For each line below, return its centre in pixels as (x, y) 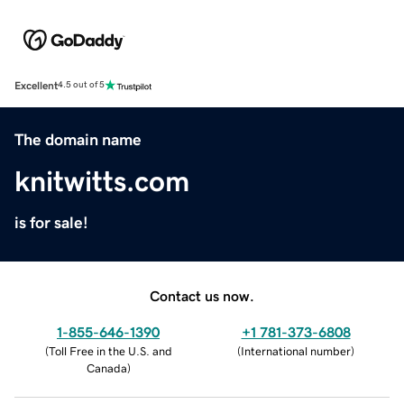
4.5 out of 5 (81, 85)
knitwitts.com (102, 181)
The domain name (78, 139)
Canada (106, 368)
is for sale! (51, 222)
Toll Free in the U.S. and (110, 351)
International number (296, 351)
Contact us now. (202, 295)
